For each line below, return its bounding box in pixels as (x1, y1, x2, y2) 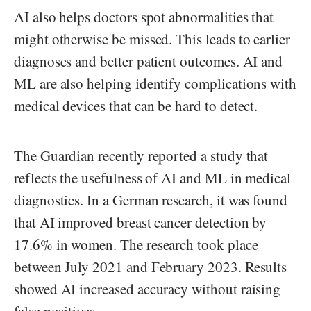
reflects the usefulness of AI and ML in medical (14, 168, 292, 188)
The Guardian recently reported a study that (14, 146, 269, 166)
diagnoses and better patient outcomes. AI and (14, 51, 283, 72)
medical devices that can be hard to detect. (14, 96, 263, 116)
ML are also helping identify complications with (14, 74, 297, 94)
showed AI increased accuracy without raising (14, 279, 281, 299)
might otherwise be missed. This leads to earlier (14, 29, 290, 49)
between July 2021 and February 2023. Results (14, 257, 287, 277)
